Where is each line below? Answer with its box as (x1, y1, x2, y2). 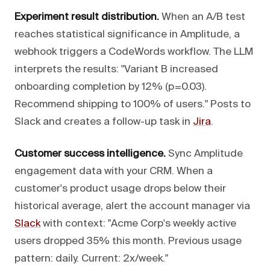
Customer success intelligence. (14, 148, 166, 159)
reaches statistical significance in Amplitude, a (14, 29, 240, 40)
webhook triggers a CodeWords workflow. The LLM (14, 46, 253, 57)
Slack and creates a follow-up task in (14, 116, 193, 127)
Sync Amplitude (166, 148, 243, 159)
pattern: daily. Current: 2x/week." (14, 253, 168, 264)
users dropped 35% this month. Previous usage (14, 236, 242, 246)
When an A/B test (159, 11, 245, 22)
